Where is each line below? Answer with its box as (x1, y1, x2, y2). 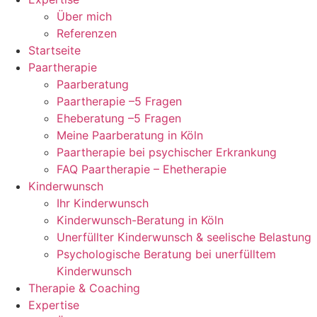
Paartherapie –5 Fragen (57, 94, 182, 109)
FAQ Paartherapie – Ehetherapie (57, 162, 226, 177)
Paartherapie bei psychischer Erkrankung (57, 145, 277, 160)
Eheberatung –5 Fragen (57, 111, 181, 126)
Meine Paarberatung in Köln (57, 128, 203, 143)
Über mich (57, 9, 112, 24)
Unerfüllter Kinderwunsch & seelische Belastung (57, 230, 311, 245)
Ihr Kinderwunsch (57, 196, 149, 211)
